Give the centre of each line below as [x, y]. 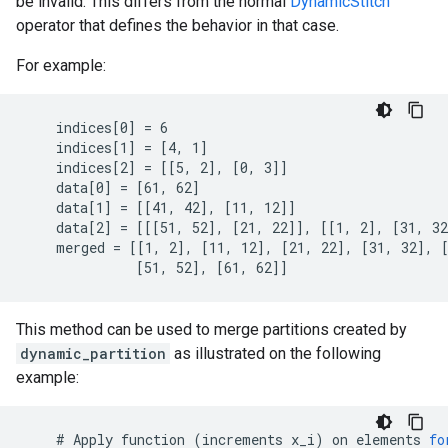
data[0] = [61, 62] [112, 187]
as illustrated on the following [275, 353]
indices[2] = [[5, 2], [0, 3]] [156, 167]
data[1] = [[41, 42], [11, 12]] [160, 207]
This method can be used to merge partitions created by [211, 329]
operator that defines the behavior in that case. [177, 25]
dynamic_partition [93, 353]
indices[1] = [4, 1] [116, 147]
